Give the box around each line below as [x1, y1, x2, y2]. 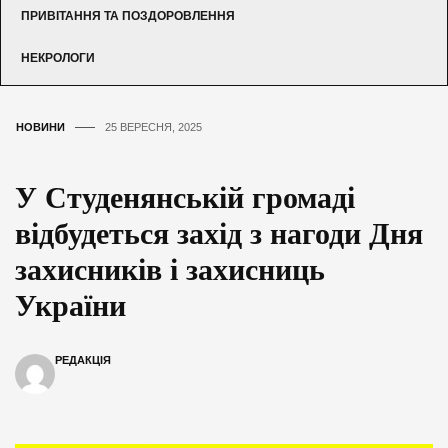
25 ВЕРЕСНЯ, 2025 [105, 120, 202, 133]
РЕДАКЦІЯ [55, 353, 111, 366]
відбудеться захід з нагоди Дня [15, 216, 423, 250]
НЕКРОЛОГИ [21, 50, 95, 65]
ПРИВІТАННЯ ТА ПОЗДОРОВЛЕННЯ [21, 8, 235, 23]
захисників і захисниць [15, 252, 325, 286]
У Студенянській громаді [15, 180, 355, 214]
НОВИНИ [16, 120, 65, 133]
